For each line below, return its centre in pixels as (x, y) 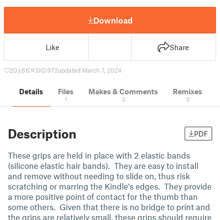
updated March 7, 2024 (90, 70)
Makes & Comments (123, 91)
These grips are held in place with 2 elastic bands (99, 155)
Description (42, 134)
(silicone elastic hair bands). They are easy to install (103, 165)
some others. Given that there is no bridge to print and (109, 207)
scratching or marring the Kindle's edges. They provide (110, 186)
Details (31, 91)
